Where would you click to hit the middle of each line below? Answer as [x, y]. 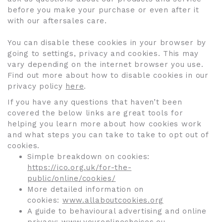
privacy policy [37, 86]
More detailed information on [85, 189]
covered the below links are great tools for [95, 113]
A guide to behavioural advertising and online [117, 211]
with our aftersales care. [57, 21]
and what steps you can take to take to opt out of [108, 135]
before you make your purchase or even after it [103, 10]
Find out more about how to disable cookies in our [108, 75]
